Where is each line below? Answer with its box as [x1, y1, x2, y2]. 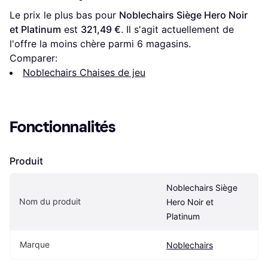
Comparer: [10, 52, 57, 65]
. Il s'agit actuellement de [121, 23, 234, 36]
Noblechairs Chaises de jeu [23, 66, 145, 79]
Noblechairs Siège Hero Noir [119, 9, 248, 22]
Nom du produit [19, 196, 81, 207]
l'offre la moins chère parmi [10, 38, 137, 50]
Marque [20, 239, 50, 250]
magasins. [143, 38, 191, 50]
